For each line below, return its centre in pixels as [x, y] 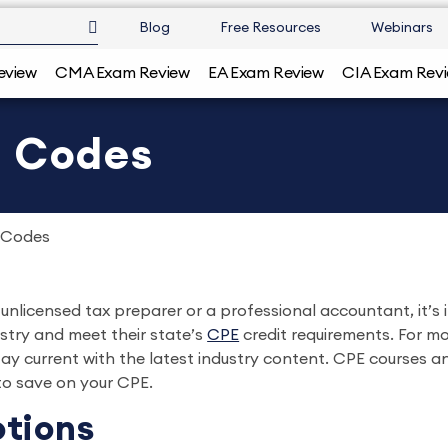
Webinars [401, 28]
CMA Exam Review [122, 73]
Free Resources [270, 28]
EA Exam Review [266, 73]
